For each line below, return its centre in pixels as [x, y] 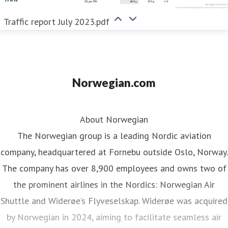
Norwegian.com [114, 82]
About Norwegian [114, 119]
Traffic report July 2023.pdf [57, 21]
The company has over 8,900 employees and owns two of [114, 168]
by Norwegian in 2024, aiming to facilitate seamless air [114, 217]
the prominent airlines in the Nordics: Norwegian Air [114, 184]
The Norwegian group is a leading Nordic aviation [114, 135]
